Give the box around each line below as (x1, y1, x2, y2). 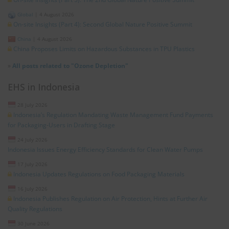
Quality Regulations (8, 204, 62, 213)
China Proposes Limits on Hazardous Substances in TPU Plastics (13, 44, 195, 54)
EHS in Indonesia (8, 81, 80, 94)
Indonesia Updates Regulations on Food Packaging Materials (13, 169, 185, 178)
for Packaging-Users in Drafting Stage (8, 120, 115, 129)
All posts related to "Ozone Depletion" (12, 61, 128, 71)
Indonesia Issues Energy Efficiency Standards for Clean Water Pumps (8, 145, 203, 154)
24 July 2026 (17, 135, 48, 143)
